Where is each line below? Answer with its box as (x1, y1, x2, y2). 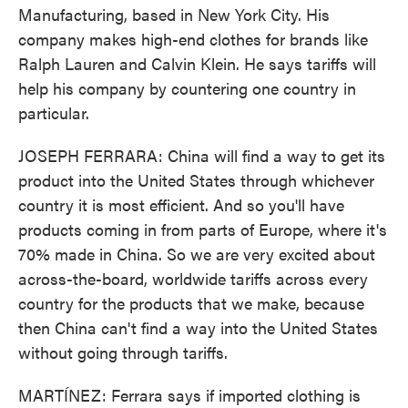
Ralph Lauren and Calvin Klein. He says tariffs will (18, 52, 376, 75)
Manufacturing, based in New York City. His (18, 3, 330, 25)
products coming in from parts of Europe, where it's (18, 218, 387, 240)
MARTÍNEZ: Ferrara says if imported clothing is (18, 383, 361, 406)
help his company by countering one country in (18, 76, 356, 99)
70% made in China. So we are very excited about (18, 242, 375, 265)
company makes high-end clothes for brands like (18, 27, 368, 50)
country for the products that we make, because (18, 291, 364, 314)
